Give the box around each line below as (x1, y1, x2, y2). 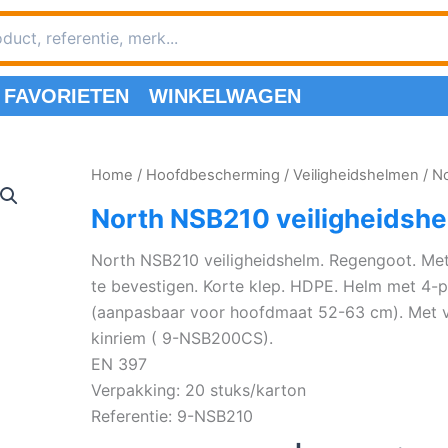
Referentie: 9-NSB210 (90, 406, 253, 427)
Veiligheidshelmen (292, 166, 419, 185)
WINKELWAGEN (149, 85, 301, 108)
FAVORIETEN (4, 85, 129, 108)
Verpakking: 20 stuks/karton (90, 380, 306, 401)
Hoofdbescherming (145, 166, 280, 185)
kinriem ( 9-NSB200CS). (90, 328, 273, 349)
